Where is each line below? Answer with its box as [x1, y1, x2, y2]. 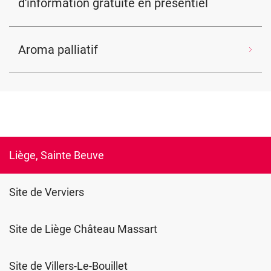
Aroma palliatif [18, 42, 98, 57]
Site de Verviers [9, 186, 84, 198]
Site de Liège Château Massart [9, 223, 157, 235]
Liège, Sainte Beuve [9, 149, 104, 162]
